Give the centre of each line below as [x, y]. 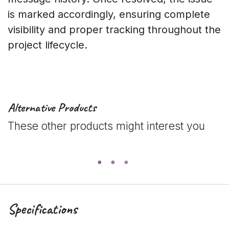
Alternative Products [52, 107]
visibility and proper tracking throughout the [114, 30]
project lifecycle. [48, 45]
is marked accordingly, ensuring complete [109, 14]
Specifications [42, 209]
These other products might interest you [106, 126]
